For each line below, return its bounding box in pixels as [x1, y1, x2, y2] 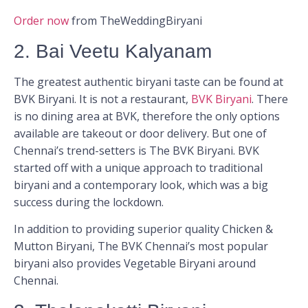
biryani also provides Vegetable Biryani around [14, 256, 256, 272]
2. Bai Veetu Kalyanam [14, 40, 212, 62]
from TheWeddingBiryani [69, 13, 202, 29]
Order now [14, 13, 69, 29]
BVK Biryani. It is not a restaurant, [14, 91, 191, 107]
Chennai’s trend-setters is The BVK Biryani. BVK [14, 142, 259, 158]
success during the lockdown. [14, 194, 164, 210]
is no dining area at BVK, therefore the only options [14, 108, 280, 124]
